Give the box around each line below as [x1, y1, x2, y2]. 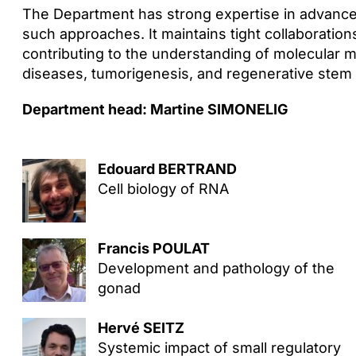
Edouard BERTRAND [97, 161, 237, 177]
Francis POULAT [97, 240, 210, 257]
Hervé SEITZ [97, 319, 184, 336]
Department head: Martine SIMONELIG [21, 101, 288, 118]
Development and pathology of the [97, 260, 335, 277]
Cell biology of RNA [97, 180, 229, 197]
